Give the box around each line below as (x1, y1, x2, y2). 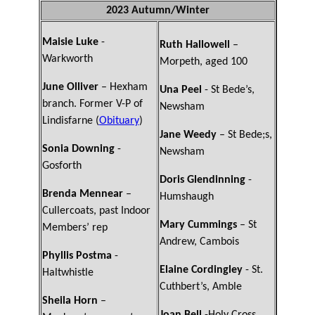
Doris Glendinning (159, 174, 248, 186)
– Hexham (98, 82, 148, 94)
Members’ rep (41, 222, 108, 234)
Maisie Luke (41, 37, 101, 49)
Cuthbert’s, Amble (159, 281, 242, 293)
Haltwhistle (41, 267, 94, 279)
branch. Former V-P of (41, 98, 143, 110)
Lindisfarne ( (41, 115, 99, 127)
